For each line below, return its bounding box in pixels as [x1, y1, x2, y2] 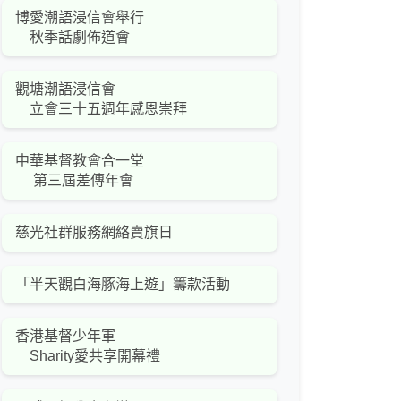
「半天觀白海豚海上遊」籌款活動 [15, 277, 230, 293]
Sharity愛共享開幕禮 [15, 348, 160, 364]
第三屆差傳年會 [15, 173, 133, 189]
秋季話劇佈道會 [15, 30, 130, 46]
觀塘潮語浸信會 [15, 81, 115, 98]
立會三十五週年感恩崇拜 [15, 101, 187, 117]
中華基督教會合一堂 [15, 153, 144, 169]
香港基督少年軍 [15, 328, 115, 345]
